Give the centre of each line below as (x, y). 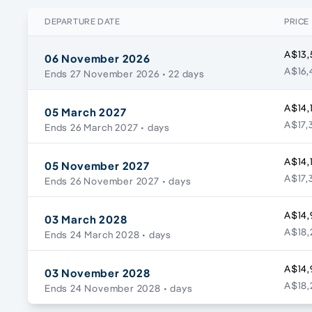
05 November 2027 (97, 166)
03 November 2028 (97, 273)
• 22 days (182, 74)
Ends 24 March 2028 (92, 235)
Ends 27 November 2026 (102, 74)
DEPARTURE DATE (83, 22)
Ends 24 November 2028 (103, 289)
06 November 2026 (97, 59)
